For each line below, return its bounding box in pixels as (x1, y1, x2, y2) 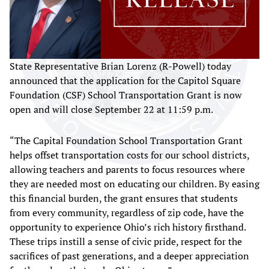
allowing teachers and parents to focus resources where (10, 163, 245, 177)
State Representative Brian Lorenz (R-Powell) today (10, 59, 231, 73)
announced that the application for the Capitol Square (10, 74, 241, 88)
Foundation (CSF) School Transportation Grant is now (10, 88, 242, 102)
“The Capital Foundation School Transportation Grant (10, 134, 243, 148)
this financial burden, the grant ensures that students (10, 192, 238, 205)
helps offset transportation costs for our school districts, (10, 148, 249, 162)
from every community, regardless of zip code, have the (10, 206, 244, 220)
